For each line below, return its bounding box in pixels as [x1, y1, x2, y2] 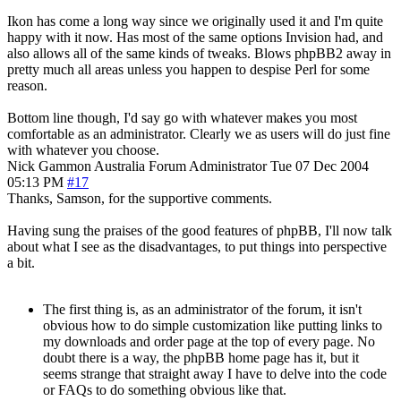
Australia [94, 158, 145, 174]
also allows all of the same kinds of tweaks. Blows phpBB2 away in [7, 45, 391, 61]
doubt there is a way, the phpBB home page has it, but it [43, 349, 359, 365]
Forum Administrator [149, 158, 267, 174]
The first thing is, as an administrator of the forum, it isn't [43, 301, 362, 317]
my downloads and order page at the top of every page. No [43, 333, 375, 349]
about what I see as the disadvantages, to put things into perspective [7, 238, 387, 254]
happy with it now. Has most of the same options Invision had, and [7, 29, 383, 45]
